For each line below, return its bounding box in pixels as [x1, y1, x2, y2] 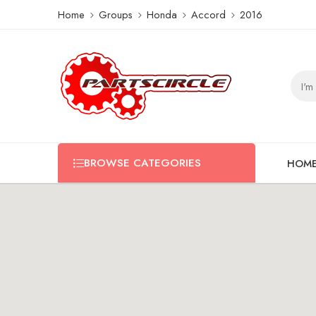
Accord [191, 6, 226, 22]
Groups [99, 6, 133, 22]
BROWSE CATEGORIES [84, 155, 201, 171]
